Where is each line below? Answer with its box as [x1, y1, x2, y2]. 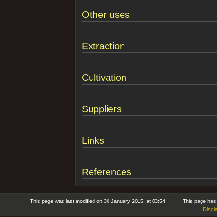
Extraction [81, 40, 125, 51]
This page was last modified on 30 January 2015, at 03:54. [30, 198, 167, 204]
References [81, 166, 131, 177]
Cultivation [81, 72, 126, 83]
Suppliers [81, 103, 122, 114]
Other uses [81, 9, 130, 20]
